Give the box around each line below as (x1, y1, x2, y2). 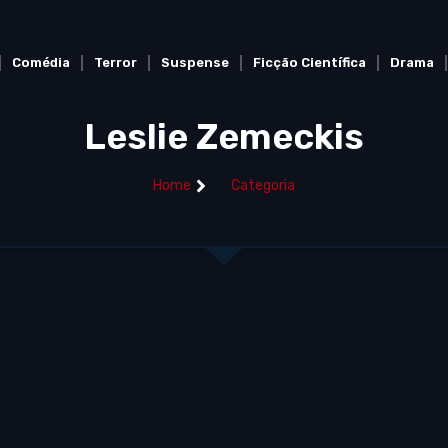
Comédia (11, 55, 70, 70)
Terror (93, 55, 137, 70)
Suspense (160, 55, 229, 70)
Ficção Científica (252, 55, 366, 70)
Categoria (231, 177, 295, 194)
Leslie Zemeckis (84, 115, 364, 158)
